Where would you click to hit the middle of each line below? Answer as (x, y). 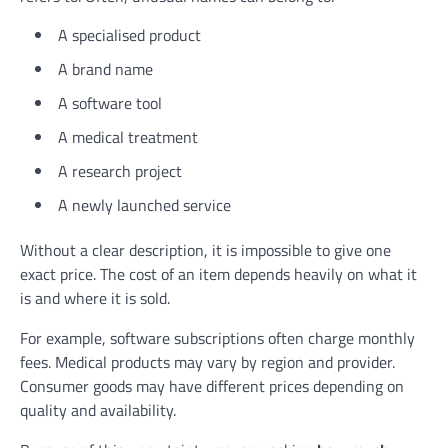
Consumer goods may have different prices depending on (212, 385)
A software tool (110, 102)
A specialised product (129, 34)
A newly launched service (144, 204)
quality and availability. (98, 409)
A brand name (105, 68)
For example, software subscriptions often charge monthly (217, 337)
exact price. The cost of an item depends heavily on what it (218, 273)
